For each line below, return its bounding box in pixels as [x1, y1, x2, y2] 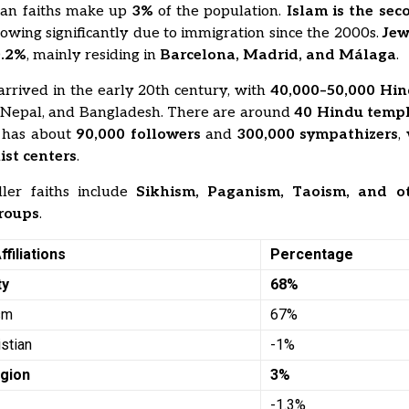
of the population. [152, 3, 287, 20]
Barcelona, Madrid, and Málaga [160, 47, 397, 64]
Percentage [270, 246, 354, 263]
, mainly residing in [26, 47, 161, 64]
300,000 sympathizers [236, 126, 399, 143]
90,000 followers [76, 126, 201, 143]
